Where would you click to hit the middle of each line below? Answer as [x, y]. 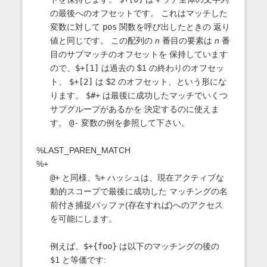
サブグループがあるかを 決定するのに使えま [134, 109]
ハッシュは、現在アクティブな [164, 177]
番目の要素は [187, 40]
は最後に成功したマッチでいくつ [164, 95]
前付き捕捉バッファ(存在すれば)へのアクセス [136, 205]
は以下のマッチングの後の [168, 246]
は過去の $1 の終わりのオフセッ [161, 68]
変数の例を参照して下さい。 [134, 122]
